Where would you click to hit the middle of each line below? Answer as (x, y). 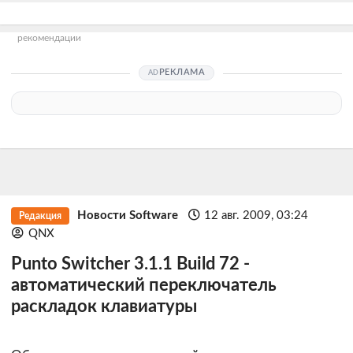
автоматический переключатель (144, 286)
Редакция (40, 216)
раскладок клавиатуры (104, 307)
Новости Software (127, 216)
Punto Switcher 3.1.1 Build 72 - (130, 265)
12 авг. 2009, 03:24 (256, 216)
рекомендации (49, 38)
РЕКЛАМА (182, 72)
